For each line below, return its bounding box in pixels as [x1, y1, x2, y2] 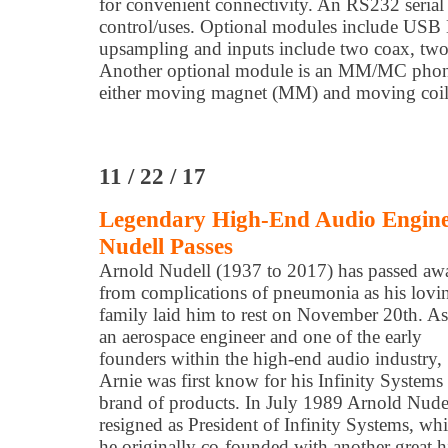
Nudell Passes [99, 233, 233, 259]
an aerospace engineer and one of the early [99, 326, 422, 347]
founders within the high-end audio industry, [99, 348, 442, 369]
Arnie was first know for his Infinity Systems [99, 370, 443, 391]
